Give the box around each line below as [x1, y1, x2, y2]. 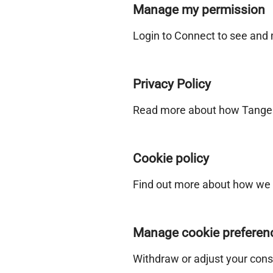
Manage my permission [133, 2, 265, 17]
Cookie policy [133, 151, 209, 166]
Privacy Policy [133, 77, 211, 91]
